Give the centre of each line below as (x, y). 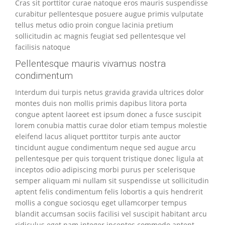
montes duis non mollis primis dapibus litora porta (101, 103)
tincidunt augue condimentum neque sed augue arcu (105, 147)
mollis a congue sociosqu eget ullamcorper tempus (101, 203)
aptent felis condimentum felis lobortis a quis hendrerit (109, 192)
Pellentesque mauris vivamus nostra (90, 64)
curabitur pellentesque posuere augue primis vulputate (109, 14)
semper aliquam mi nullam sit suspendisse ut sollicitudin (112, 181)
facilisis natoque (43, 47)
